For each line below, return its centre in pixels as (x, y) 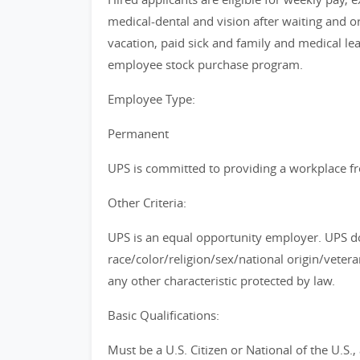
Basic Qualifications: (164, 315)
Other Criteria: (147, 202)
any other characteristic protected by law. (221, 280)
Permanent (138, 133)
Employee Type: (151, 99)
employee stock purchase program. (205, 64)
